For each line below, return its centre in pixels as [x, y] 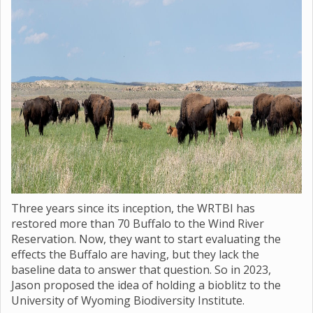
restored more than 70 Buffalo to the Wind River [138, 224]
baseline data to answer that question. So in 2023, [141, 270]
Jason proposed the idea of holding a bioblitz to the [146, 285]
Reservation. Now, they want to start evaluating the [146, 239]
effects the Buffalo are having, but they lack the [135, 254]
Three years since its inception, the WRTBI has [133, 208]
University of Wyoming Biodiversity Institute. [128, 300]
